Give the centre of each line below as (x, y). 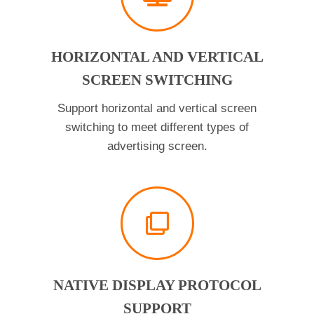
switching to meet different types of (157, 128)
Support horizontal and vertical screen (157, 109)
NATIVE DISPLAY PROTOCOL (157, 286)
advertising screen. (157, 146)
